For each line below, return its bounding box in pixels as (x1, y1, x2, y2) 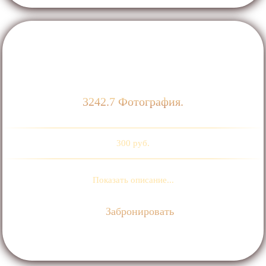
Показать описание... (92, 175, 174, 185)
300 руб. (116, 138, 150, 148)
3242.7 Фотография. (83, 95, 183, 109)
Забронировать (103, 205, 175, 218)
